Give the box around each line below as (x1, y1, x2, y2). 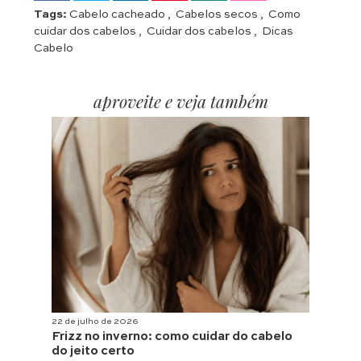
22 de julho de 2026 (52, 317, 139, 326)
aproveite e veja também (93, 89, 268, 113)
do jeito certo (52, 345, 135, 359)
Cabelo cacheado (69, 9, 168, 21)
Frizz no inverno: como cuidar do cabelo (52, 330, 293, 344)
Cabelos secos (176, 9, 260, 21)
